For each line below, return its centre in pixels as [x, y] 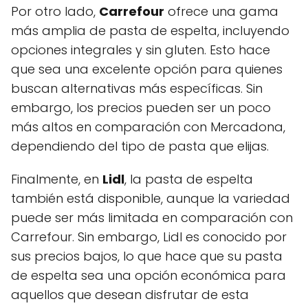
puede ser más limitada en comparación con [152, 217]
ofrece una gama [221, 11]
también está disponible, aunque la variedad [151, 198]
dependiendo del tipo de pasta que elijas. [140, 146]
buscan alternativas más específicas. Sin [137, 88]
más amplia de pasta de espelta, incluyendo [150, 30]
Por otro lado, [55, 11]
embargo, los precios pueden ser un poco [141, 107]
